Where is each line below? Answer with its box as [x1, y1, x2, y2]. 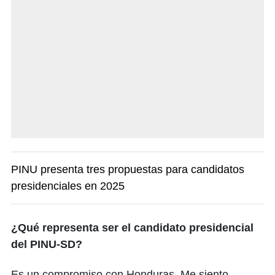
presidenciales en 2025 [11, 180, 125, 193]
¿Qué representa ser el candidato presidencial [11, 222, 254, 234]
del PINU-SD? [11, 238, 82, 251]
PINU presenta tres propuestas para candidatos [11, 163, 244, 176]
